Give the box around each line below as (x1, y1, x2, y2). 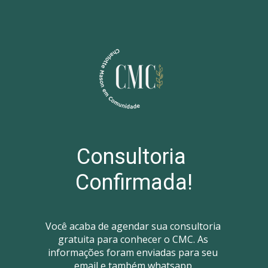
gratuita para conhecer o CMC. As (57, 233, 208, 246)
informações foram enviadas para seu (48, 246, 218, 260)
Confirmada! (75, 170, 193, 196)
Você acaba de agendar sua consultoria (45, 220, 221, 233)
